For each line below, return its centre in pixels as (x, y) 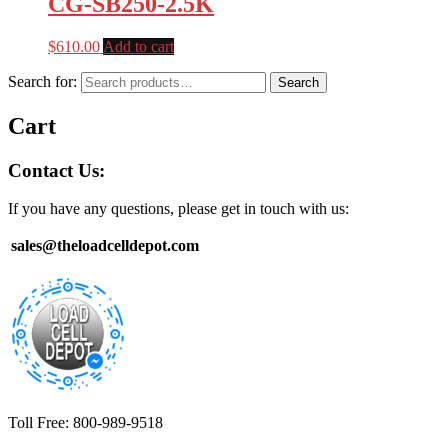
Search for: (42, 81)
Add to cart (138, 46)
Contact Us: (56, 170)
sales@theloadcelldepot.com (105, 246)
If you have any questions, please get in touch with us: (178, 209)
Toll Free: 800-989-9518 (85, 423)
